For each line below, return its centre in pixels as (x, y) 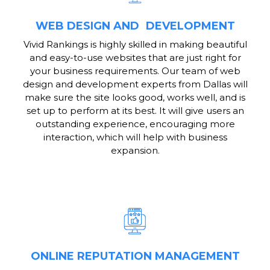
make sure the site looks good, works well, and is (135, 98)
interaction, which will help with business (135, 137)
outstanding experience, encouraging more (135, 124)
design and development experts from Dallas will (135, 84)
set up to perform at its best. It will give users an (135, 111)
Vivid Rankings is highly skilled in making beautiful (135, 45)
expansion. (135, 151)
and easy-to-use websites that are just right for (135, 58)
